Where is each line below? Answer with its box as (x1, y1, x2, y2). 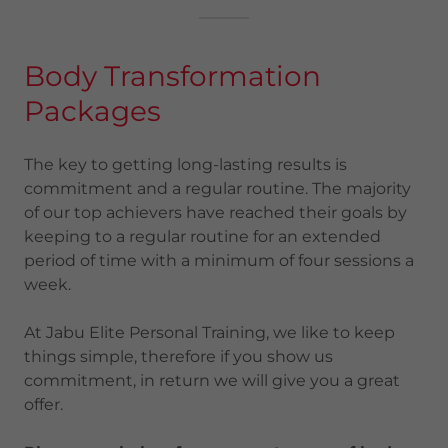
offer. (24, 395, 63, 414)
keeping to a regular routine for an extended (24, 227, 381, 246)
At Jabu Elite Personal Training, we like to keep (24, 323, 395, 342)
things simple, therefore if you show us (24, 347, 333, 366)
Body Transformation (24, 59, 321, 93)
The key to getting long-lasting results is (24, 155, 347, 174)
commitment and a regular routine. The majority (24, 179, 411, 198)
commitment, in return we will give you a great (24, 371, 400, 390)
